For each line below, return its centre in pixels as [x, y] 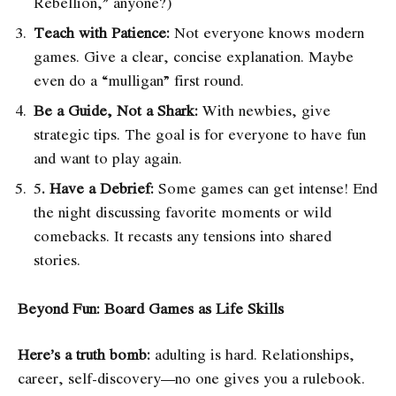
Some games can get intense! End [266, 187]
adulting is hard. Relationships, [252, 354]
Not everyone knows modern [267, 32]
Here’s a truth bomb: [84, 354]
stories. [57, 259]
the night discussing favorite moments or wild [183, 211]
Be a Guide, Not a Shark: [116, 110]
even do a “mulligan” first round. [139, 80]
